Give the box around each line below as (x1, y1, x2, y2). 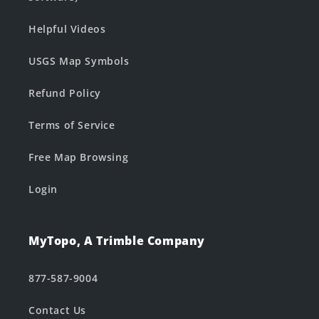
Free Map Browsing (28, 150, 129, 164)
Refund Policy (28, 86, 101, 100)
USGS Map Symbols (28, 54, 130, 68)
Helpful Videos (28, 22, 106, 36)
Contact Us (28, 303, 86, 317)
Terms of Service (28, 118, 115, 132)
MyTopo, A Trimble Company (28, 233, 205, 249)
